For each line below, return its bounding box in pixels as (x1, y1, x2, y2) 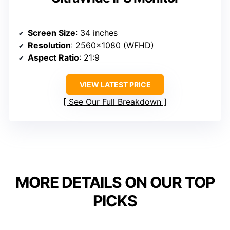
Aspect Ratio (28, 52, 79, 63)
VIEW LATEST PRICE (79, 80, 151, 89)
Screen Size (28, 27, 75, 38)
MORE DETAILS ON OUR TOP (15, 172, 215, 191)
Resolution (28, 40, 71, 50)
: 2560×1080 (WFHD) (71, 40, 154, 50)
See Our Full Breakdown (69, 96, 161, 107)
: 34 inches (75, 27, 118, 38)
